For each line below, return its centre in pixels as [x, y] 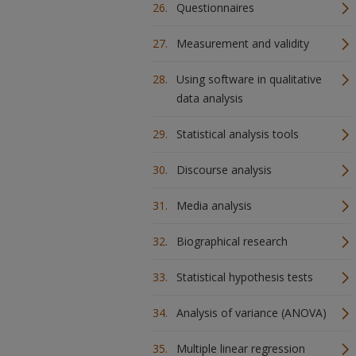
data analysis [210, 98]
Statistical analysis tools [238, 134]
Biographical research [232, 241]
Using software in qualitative [249, 79]
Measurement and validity [243, 43]
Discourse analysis [224, 170]
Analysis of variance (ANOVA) [252, 313]
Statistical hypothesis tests [245, 277]
